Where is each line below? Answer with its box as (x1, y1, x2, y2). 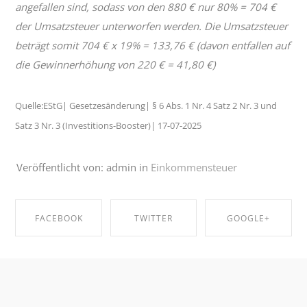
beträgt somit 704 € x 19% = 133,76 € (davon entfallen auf (15, 38, 291, 52)
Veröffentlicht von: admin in (16, 160, 149, 174)
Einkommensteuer (151, 160, 238, 174)
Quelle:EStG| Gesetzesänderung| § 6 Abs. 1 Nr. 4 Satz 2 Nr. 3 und (15, 99, 278, 112)
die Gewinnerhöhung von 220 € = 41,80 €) (15, 57, 216, 71)
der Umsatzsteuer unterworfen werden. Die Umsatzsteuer (15, 19, 288, 33)
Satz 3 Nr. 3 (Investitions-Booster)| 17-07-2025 (15, 119, 202, 132)
